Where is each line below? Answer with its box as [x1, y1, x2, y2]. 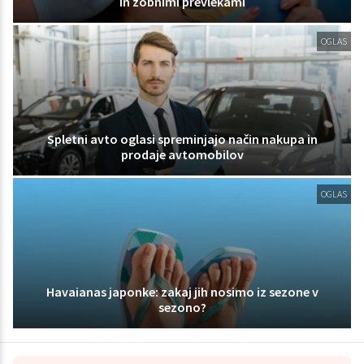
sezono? [158, 298, 206, 315]
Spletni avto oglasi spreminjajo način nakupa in [46, 130, 318, 147]
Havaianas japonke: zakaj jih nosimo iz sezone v [45, 283, 318, 300]
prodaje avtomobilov [120, 145, 244, 162]
